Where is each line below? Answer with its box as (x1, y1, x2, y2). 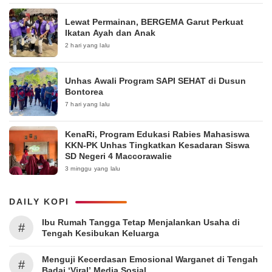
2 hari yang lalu (65, 41, 110, 49)
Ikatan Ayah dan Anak (65, 27, 155, 38)
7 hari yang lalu (65, 100, 110, 107)
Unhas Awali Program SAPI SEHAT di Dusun (65, 75, 246, 86)
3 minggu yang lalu (65, 165, 121, 172)
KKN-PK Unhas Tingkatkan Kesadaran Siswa (65, 140, 250, 150)
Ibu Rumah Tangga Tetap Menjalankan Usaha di (42, 217, 240, 227)
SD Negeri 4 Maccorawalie (65, 151, 172, 161)
